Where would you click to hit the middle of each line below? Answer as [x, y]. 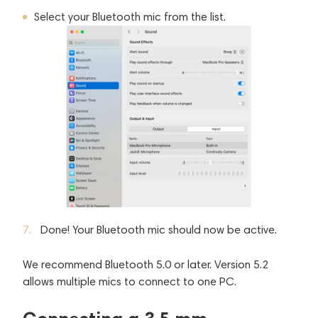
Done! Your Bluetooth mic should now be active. [159, 229]
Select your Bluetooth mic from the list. [130, 16]
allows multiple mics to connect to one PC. [130, 281]
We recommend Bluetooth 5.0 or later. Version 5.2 [146, 264]
